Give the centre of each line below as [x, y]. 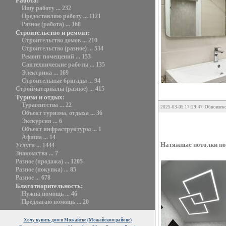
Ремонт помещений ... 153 [56, 56]
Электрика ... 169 [45, 73]
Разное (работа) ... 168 [51, 24]
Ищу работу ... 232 [46, 8]
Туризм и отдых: [40, 97]
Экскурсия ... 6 [42, 121]
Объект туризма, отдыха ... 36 [62, 113]
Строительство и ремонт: [53, 33]
